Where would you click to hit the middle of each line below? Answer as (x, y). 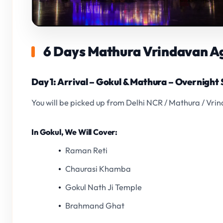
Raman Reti (87, 151)
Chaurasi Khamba (98, 169)
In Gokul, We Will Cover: (75, 132)
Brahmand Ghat (95, 206)
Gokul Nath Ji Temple (104, 187)
